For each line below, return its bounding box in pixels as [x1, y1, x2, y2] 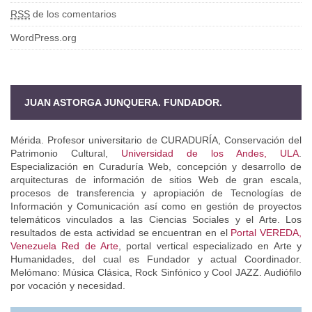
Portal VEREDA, [231, 226, 302, 238]
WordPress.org [10, 31, 77, 43]
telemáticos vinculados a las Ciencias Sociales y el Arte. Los [10, 213, 302, 225]
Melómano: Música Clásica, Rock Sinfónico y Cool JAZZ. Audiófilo [10, 266, 302, 278]
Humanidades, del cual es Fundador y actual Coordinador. [10, 253, 302, 265]
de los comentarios [30, 8, 116, 19]
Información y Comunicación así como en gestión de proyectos [10, 200, 302, 212]
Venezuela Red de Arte [10, 240, 118, 251]
